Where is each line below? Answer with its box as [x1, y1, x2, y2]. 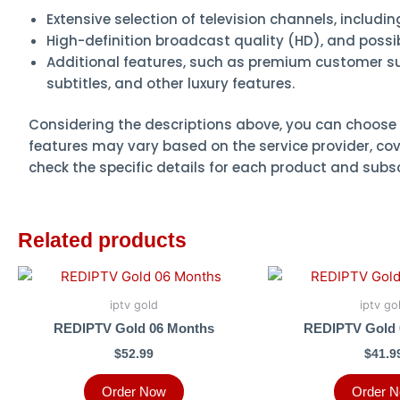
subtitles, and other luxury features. [46, 73, 295, 93]
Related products [18, 229, 187, 253]
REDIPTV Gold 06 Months [54, 321, 214, 337]
